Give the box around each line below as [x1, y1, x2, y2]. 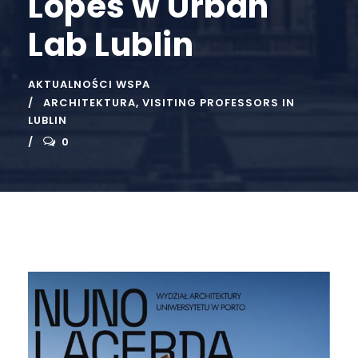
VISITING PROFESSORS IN [142, 94, 295, 110]
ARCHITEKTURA [43, 94, 136, 110]
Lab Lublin [28, 22, 193, 67]
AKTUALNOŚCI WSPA [28, 76, 150, 92]
